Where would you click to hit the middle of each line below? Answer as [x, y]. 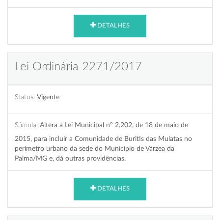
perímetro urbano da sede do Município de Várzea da [95, 148]
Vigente [48, 97]
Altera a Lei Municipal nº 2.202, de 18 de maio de [114, 125]
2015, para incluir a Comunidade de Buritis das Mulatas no [103, 138]
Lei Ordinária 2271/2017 [78, 67]
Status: [25, 97]
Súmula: [26, 125]
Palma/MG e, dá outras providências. [70, 158]
